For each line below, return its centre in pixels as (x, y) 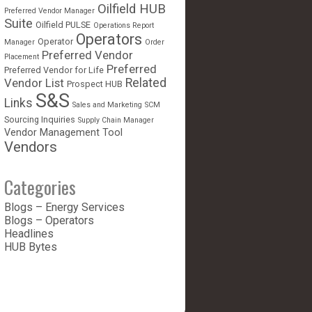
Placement (22, 57)
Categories (40, 187)
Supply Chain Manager (116, 120)
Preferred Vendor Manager (49, 11)
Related (146, 83)
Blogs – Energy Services (64, 208)
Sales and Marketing (107, 105)
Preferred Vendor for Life (54, 70)
